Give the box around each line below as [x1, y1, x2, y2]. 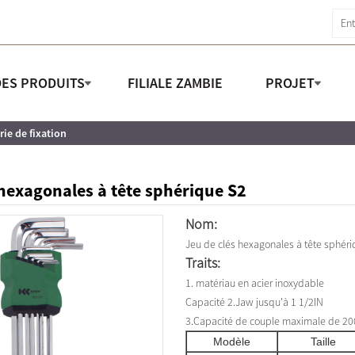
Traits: [185, 254, 220, 272]
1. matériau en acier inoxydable [185, 276, 324, 290]
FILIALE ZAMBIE [128, 74, 223, 92]
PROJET [265, 74, 315, 92]
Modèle [213, 335, 250, 348]
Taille [310, 335, 336, 348]
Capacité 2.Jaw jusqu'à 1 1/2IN [185, 295, 323, 309]
